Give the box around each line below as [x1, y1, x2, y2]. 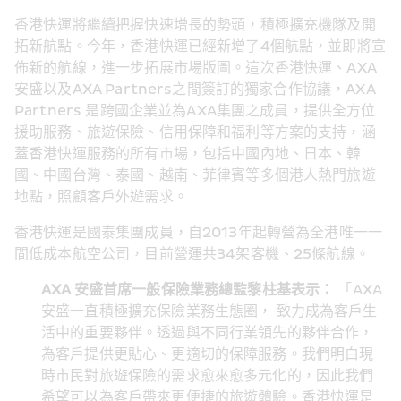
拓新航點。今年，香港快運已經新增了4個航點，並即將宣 [14, 38, 386, 56]
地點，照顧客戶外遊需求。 [14, 188, 188, 207]
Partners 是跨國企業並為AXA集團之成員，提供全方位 [14, 102, 376, 121]
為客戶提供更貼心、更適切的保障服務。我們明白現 [41, 346, 374, 364]
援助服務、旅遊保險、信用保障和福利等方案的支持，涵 [14, 124, 376, 142]
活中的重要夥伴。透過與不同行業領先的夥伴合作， [41, 324, 374, 343]
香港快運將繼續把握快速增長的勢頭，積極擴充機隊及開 [14, 16, 376, 35]
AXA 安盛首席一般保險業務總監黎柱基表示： [41, 281, 335, 300]
